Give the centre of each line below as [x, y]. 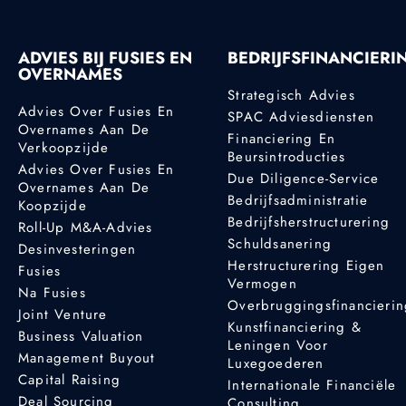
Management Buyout [87, 358]
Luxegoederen [276, 363]
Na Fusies [52, 292]
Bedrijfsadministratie [298, 200]
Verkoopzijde [64, 147]
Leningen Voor [278, 345]
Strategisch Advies [291, 95]
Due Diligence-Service [304, 178]
